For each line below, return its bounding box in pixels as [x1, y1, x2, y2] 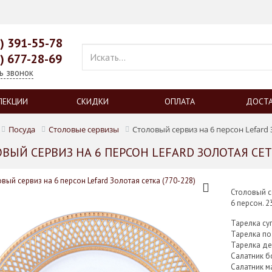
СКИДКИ [76, 96, 109, 107]
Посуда [8, 124, 35, 135]
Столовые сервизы [48, 124, 119, 135]
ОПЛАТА [164, 96, 195, 107]
